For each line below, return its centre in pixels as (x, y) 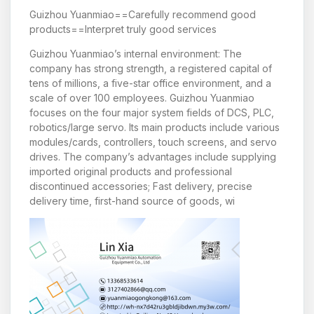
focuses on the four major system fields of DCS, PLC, (152, 113)
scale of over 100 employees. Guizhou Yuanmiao (142, 98)
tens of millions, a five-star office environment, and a (150, 83)
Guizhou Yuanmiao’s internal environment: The (136, 54)
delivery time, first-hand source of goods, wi (132, 201)
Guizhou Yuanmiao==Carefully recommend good (143, 14)
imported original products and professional (131, 172)
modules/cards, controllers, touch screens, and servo (153, 142)
